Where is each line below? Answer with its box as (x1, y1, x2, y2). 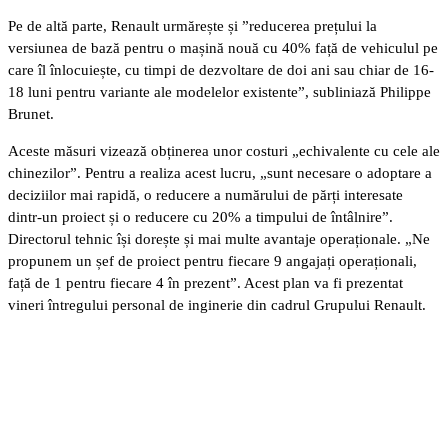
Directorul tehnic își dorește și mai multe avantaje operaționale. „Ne (8, 230, 430, 247)
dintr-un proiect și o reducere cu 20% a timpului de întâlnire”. (8, 208, 393, 225)
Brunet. (8, 105, 54, 122)
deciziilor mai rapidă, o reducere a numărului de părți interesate (8, 186, 403, 203)
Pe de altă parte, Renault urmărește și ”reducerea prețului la (8, 17, 377, 34)
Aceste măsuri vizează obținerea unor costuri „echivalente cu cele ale (8, 142, 440, 159)
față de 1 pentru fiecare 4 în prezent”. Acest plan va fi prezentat (8, 274, 403, 291)
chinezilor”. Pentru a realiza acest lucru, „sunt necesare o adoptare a (8, 164, 432, 181)
